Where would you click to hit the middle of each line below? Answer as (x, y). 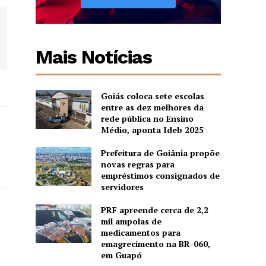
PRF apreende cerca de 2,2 (154, 210)
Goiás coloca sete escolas (152, 96)
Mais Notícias (94, 57)
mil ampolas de (131, 221)
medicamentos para (140, 232)
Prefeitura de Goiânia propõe (160, 153)
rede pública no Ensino (147, 118)
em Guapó (121, 255)
